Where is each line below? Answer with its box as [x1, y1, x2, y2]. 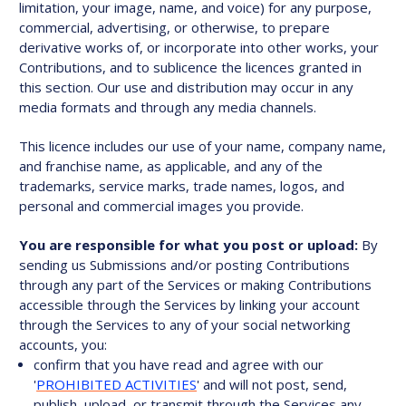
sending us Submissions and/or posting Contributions [19, 256, 350, 274]
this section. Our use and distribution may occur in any [19, 78, 353, 96]
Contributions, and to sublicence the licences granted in [19, 58, 362, 76]
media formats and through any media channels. [19, 98, 316, 116]
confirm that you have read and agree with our [34, 355, 324, 373]
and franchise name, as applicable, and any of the [19, 157, 323, 175]
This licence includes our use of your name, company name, [19, 137, 386, 155]
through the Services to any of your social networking [19, 315, 351, 333]
